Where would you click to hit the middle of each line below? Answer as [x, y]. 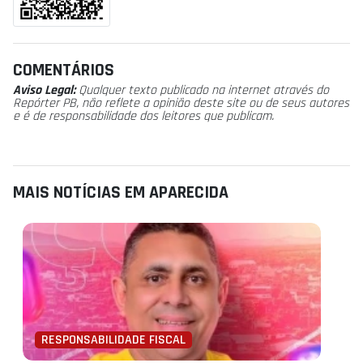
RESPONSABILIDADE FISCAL [113, 340]
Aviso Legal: [46, 90]
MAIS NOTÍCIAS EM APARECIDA [121, 193]
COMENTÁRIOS [64, 70]
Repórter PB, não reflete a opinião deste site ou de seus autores [181, 103]
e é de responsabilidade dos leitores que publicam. [143, 116]
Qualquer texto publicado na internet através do [204, 90]
